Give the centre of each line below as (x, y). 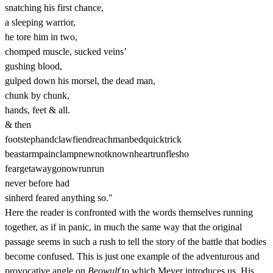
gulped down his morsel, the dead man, (80, 81)
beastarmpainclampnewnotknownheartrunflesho (97, 154)
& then (18, 125)
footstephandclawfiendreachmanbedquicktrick (93, 140)
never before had (37, 183)
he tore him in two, (41, 37)
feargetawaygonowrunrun (55, 169)
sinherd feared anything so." (59, 198)
